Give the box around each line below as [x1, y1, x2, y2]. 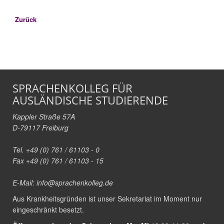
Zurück [15, 14, 36, 24]
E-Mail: [12, 177, 36, 188]
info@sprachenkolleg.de [36, 177, 113, 188]
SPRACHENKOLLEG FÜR [12, 80, 132, 96]
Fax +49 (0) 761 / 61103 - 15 [12, 155, 103, 166]
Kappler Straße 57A [12, 111, 75, 122]
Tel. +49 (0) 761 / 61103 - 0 [12, 144, 99, 155]
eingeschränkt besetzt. [12, 204, 84, 215]
